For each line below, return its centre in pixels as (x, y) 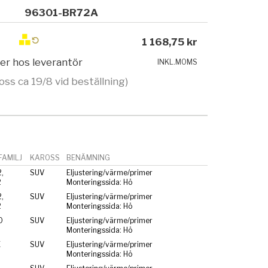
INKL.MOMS (178, 62)
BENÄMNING (88, 157)
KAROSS (45, 157)
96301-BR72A (62, 13)
